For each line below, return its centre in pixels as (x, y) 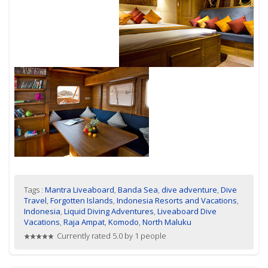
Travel (36, 200)
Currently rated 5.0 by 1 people (112, 235)
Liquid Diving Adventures (109, 211)
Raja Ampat (84, 222)
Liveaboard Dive (187, 211)
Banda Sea (138, 189)
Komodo (124, 222)
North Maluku (167, 222)
